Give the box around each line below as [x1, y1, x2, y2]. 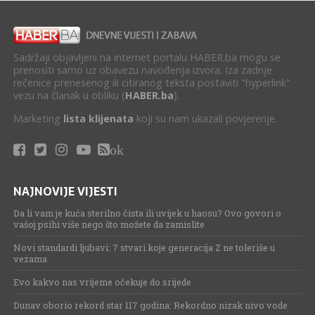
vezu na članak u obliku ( [13, 88, 125, 102]
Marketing [13, 111, 63, 125]
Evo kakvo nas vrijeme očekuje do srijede [13, 276, 191, 288]
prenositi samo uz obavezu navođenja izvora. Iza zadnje [13, 63, 272, 77]
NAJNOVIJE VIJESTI [13, 181, 117, 200]
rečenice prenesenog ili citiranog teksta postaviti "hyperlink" [13, 75, 290, 89]
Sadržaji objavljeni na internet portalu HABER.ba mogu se [13, 50, 281, 64]
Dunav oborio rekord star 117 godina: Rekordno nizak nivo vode [13, 299, 288, 311]
